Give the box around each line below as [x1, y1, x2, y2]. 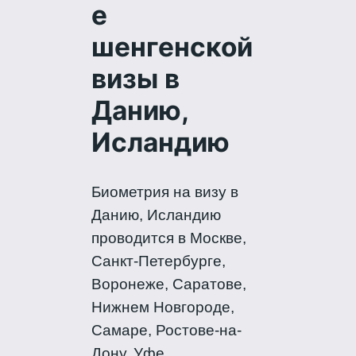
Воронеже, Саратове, [91, 276, 247, 292]
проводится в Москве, [91, 230, 247, 246]
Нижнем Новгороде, [91, 299, 235, 315]
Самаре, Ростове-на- [91, 322, 242, 339]
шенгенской [91, 31, 253, 64]
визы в [91, 63, 180, 95]
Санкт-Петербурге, [91, 253, 226, 269]
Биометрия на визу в [91, 184, 239, 200]
